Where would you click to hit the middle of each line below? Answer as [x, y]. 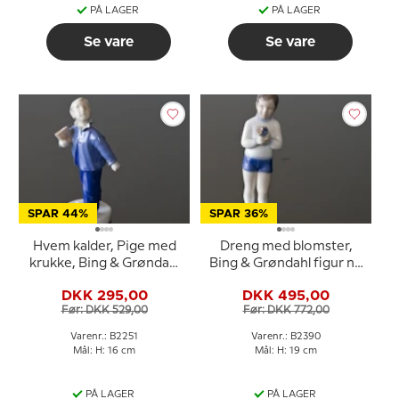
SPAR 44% [58, 214]
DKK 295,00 [104, 295]
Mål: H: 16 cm [104, 351]
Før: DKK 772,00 [286, 310]
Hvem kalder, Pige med [104, 247]
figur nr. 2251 [104, 281]
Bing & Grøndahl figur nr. [286, 264]
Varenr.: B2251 [104, 337]
